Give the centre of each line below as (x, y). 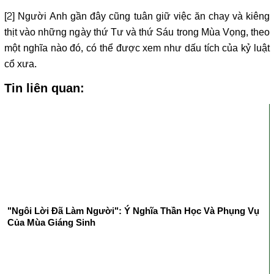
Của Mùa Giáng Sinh (51, 223)
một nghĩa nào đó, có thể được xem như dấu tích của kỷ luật (137, 49)
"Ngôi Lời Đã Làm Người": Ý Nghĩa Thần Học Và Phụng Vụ (133, 211)
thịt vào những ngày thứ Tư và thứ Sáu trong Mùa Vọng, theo (137, 33)
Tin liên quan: (44, 88)
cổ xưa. (20, 65)
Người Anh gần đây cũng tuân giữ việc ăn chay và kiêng (142, 17)
